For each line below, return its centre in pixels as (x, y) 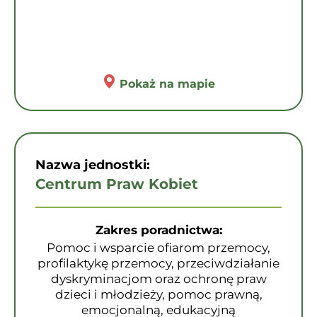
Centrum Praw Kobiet (117, 184)
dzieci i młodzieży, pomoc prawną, (158, 294)
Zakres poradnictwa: (158, 230)
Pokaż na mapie (167, 84)
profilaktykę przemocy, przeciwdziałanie (158, 263)
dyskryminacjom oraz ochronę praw (158, 279)
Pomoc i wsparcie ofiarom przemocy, (158, 248)
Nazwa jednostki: (93, 165)
